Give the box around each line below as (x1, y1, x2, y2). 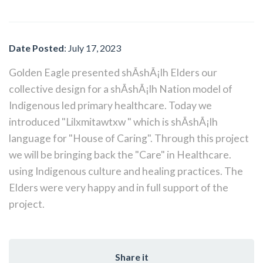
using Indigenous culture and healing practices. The (9, 164, 243, 177)
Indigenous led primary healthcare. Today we (9, 99, 212, 112)
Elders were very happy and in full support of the (9, 181, 228, 194)
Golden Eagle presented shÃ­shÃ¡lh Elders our (9, 66, 217, 79)
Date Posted (9, 42, 64, 53)
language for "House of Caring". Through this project (9, 131, 249, 144)
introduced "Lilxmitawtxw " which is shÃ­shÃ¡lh (9, 115, 218, 128)
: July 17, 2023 (64, 42, 121, 53)
